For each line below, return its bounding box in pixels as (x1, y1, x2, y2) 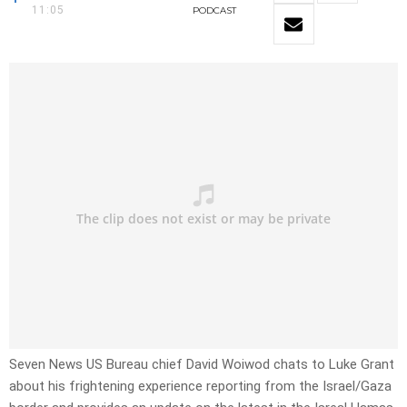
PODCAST (192, 5, 236, 17)
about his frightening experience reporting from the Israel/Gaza (9, 378, 392, 395)
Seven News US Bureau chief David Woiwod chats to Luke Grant (9, 356, 394, 373)
